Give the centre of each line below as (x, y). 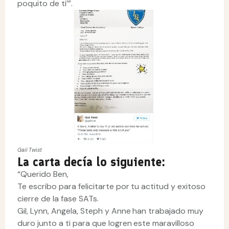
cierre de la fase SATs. (58, 198)
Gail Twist (30, 150)
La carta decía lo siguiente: (91, 162)
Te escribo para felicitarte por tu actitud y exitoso (112, 186)
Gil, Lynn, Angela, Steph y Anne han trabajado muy (111, 211)
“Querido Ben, (43, 174)
